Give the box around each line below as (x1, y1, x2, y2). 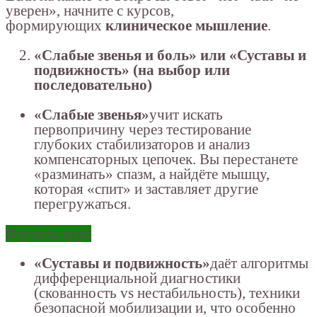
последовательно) (34, 76, 152, 94)
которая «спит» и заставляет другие (34, 180, 258, 198)
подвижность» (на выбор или (34, 62, 230, 79)
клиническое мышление (105, 17, 267, 35)
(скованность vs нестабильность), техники (34, 284, 300, 302)
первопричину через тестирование (34, 121, 251, 139)
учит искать (149, 106, 223, 124)
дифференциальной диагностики (34, 270, 241, 287)
